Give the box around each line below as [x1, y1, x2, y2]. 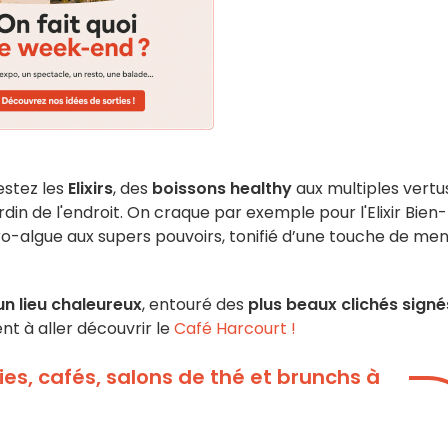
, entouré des [142, 293, 244, 316]
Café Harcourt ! [170, 317, 296, 340]
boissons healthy [152, 177, 292, 200]
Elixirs [68, 177, 113, 200]
